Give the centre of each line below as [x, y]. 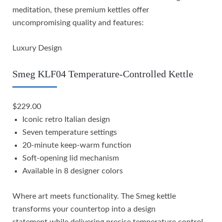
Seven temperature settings [70, 132]
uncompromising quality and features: [78, 23]
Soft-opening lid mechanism [71, 158]
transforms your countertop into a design [84, 209]
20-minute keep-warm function [77, 145]
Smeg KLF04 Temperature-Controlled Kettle [103, 74]
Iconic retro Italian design [66, 119]
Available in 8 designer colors [73, 171]
